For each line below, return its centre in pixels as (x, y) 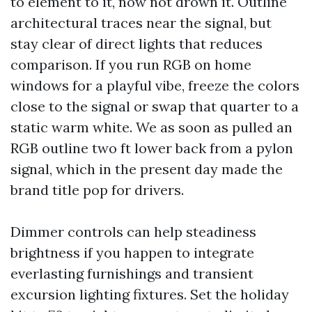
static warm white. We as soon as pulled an (151, 127)
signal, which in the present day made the (147, 169)
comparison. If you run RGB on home (131, 65)
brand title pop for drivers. (97, 190)
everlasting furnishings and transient (132, 274)
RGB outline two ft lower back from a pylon (152, 148)
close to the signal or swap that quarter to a (155, 107)
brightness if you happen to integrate (132, 253)
